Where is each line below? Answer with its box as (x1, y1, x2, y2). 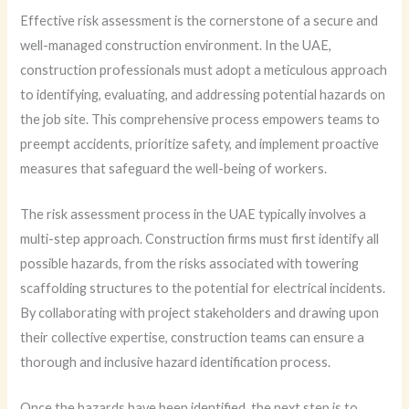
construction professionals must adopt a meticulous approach (20, 61, 388, 78)
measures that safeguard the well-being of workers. (20, 160, 328, 176)
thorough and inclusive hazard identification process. (20, 354, 331, 370)
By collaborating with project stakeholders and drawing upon (20, 305, 380, 320)
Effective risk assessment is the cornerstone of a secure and (20, 12, 379, 28)
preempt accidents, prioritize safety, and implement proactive (20, 135, 380, 152)
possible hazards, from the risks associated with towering (20, 256, 360, 271)
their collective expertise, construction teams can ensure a (20, 330, 365, 345)
